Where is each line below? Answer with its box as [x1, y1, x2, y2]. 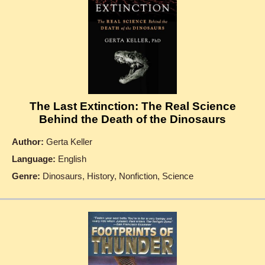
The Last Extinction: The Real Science [29, 99, 236, 112]
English [56, 153, 86, 164]
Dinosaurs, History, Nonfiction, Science [40, 170, 193, 181]
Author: [12, 136, 44, 147]
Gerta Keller [44, 136, 92, 147]
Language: [12, 153, 56, 164]
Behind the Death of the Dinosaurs [39, 112, 226, 125]
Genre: [12, 170, 40, 181]
